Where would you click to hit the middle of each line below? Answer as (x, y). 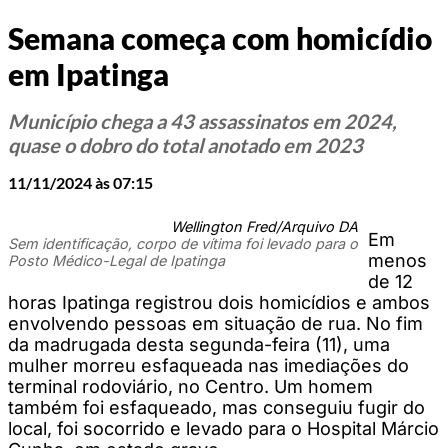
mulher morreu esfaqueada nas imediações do (208, 365)
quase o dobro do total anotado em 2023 (185, 144)
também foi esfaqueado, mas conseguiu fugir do (216, 407)
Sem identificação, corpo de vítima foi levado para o (183, 243)
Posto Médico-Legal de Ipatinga (116, 260)
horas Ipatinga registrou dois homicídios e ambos (219, 302)
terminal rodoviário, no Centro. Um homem (190, 386)
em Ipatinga (88, 74)
